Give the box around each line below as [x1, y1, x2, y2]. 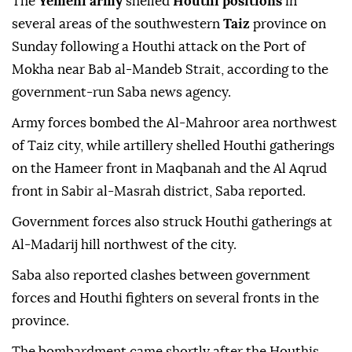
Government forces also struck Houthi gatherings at [12, 215, 332, 229]
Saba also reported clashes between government [12, 269, 310, 283]
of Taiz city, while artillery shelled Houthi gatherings [12, 139, 335, 153]
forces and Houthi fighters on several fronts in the [12, 291, 319, 306]
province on [250, 17, 326, 31]
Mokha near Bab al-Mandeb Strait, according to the [12, 63, 328, 77]
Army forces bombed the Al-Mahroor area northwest [12, 116, 337, 130]
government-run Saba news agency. [12, 86, 231, 100]
